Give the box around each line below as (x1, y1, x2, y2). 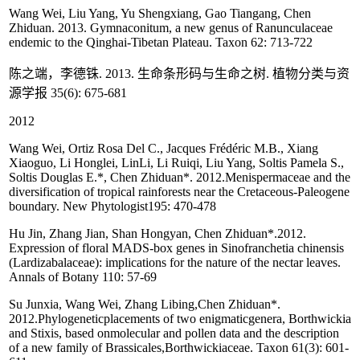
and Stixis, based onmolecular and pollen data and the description (9, 326, 339, 341)
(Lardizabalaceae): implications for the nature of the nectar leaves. (9, 256, 341, 270)
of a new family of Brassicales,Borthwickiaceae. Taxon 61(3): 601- (9, 341, 349, 355)
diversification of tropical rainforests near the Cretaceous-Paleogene (9, 185, 350, 199)
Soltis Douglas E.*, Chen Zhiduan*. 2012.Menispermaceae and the (9, 170, 350, 185)
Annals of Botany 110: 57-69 (9, 270, 157, 284)
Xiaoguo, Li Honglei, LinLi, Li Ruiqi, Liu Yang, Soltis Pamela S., (9, 156, 344, 170)
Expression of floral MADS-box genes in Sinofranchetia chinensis (9, 241, 344, 256)
